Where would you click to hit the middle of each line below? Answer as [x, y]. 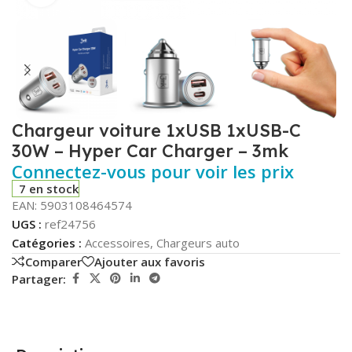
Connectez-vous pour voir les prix [153, 172]
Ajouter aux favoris [150, 261]
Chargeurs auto [198, 243]
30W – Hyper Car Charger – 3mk [150, 151]
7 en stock [49, 189]
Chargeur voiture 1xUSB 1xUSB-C [156, 131]
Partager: [39, 279]
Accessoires [117, 243]
